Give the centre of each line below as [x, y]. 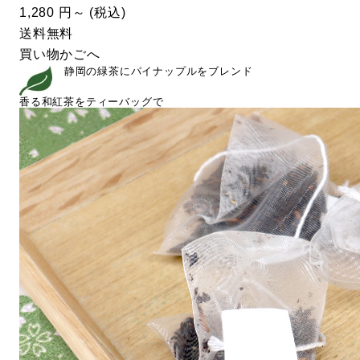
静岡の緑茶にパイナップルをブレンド [157, 71]
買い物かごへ [60, 54]
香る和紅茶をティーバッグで [92, 101]
